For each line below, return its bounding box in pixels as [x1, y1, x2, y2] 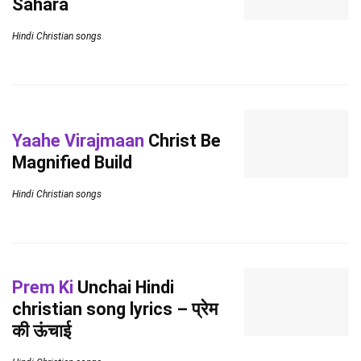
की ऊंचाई [12, 321, 71, 341]
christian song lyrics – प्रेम [12, 299, 218, 319]
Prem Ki [12, 277, 73, 297]
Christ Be [144, 130, 221, 151]
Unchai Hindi [73, 277, 174, 297]
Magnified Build [12, 151, 132, 172]
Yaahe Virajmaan [12, 130, 144, 151]
